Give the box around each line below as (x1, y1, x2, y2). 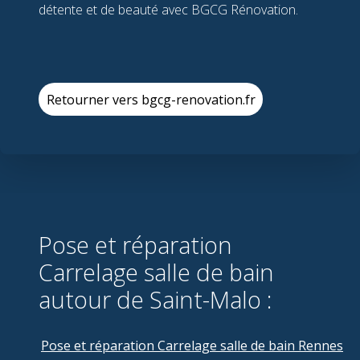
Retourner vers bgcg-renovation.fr (46, 90, 256, 108)
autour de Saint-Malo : (39, 283, 272, 315)
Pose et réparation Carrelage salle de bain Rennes (41, 336, 343, 354)
